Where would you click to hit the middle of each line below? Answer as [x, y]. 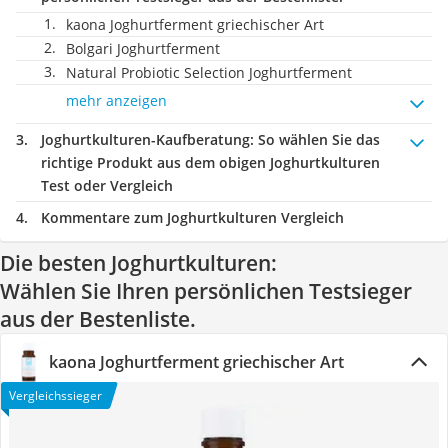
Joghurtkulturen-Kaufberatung [145, 139]
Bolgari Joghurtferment [143, 48]
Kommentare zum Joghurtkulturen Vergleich [192, 217]
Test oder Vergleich [107, 185]
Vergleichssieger [55, 395]
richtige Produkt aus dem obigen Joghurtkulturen [210, 162]
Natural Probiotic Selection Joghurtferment [209, 72]
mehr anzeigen [116, 100]
